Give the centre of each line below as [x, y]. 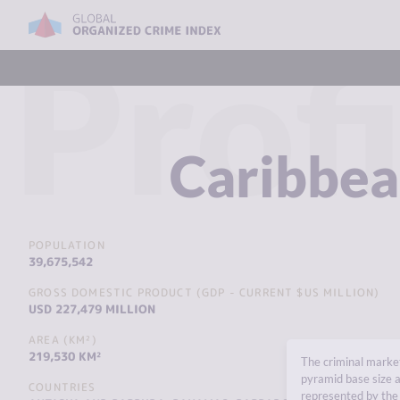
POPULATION [67, 245]
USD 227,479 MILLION [92, 309]
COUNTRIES [62, 387]
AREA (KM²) [63, 340]
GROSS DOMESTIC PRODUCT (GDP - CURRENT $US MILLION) [204, 292]
